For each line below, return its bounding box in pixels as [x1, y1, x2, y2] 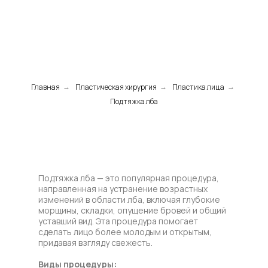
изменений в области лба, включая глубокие [38, 193, 220, 205]
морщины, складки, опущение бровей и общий [38, 204, 226, 216]
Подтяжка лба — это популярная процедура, [38, 172, 219, 184]
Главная [31, 81, 60, 92]
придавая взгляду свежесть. [38, 236, 153, 248]
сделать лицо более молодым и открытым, [38, 226, 212, 237]
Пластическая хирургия [75, 81, 157, 92]
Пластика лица [172, 81, 224, 92]
